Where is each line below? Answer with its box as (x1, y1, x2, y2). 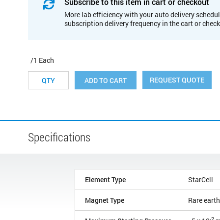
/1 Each (30, 55, 54, 65)
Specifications (28, 129, 90, 145)
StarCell (188, 174, 213, 184)
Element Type (85, 174, 126, 184)
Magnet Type (85, 195, 124, 205)
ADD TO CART (84, 75, 127, 85)
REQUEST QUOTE (150, 75, 204, 85)
